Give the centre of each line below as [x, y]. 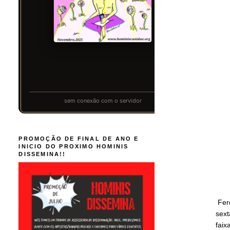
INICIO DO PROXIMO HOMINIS [74, 146]
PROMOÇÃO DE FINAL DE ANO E [79, 138]
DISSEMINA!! [42, 154]
